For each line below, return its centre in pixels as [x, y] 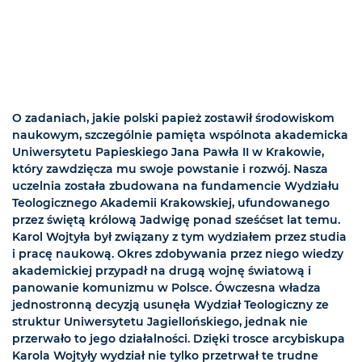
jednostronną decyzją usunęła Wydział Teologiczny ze [170, 305]
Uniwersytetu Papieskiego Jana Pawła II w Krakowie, [168, 152]
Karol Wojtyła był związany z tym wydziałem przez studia [179, 237]
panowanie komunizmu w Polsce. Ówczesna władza [166, 288]
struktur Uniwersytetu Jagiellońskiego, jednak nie [160, 322]
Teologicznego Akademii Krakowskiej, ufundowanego [171, 203]
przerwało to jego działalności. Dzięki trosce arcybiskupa [179, 339]
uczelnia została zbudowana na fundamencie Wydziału [176, 186]
